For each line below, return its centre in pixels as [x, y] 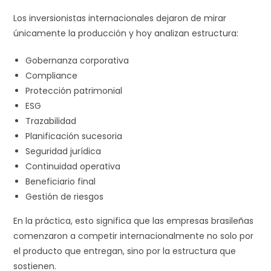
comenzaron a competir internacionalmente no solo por [134, 236]
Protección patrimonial [74, 90]
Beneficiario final [61, 181]
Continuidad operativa [73, 166]
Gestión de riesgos [65, 196]
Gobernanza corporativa [77, 60]
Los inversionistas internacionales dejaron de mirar [120, 18]
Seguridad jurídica [64, 151]
